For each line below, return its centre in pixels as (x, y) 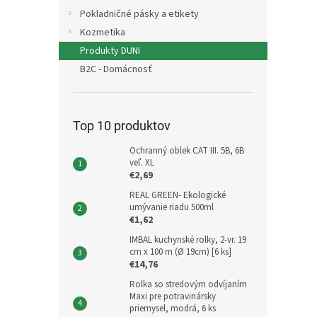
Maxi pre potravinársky (173, 296)
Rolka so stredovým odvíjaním (188, 284)
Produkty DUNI (110, 51)
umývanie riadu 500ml (172, 207)
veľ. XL (142, 163)
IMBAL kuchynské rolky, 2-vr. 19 (188, 240)
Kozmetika (103, 33)
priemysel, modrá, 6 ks (173, 309)
